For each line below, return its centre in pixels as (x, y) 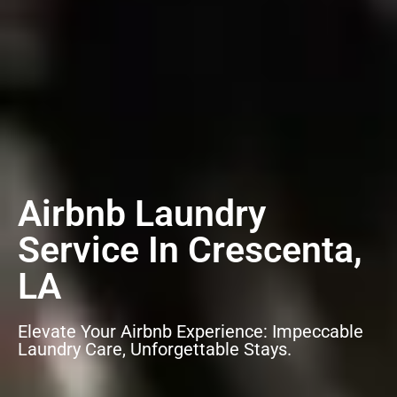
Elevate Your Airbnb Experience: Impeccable (191, 332)
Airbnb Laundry (142, 214)
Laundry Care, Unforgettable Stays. (155, 350)
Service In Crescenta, (190, 250)
